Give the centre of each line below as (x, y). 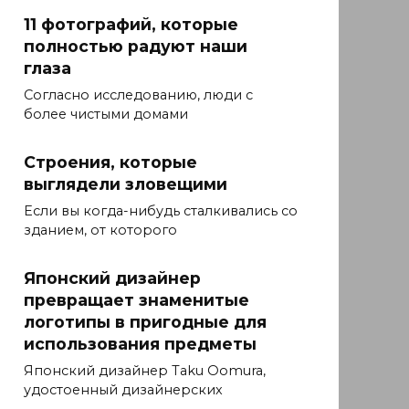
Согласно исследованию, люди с (138, 95)
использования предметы (140, 344)
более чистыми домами (106, 115)
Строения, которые (110, 163)
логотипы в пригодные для (145, 322)
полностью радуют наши (136, 47)
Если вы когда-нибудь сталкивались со (161, 211)
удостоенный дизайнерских (123, 390)
